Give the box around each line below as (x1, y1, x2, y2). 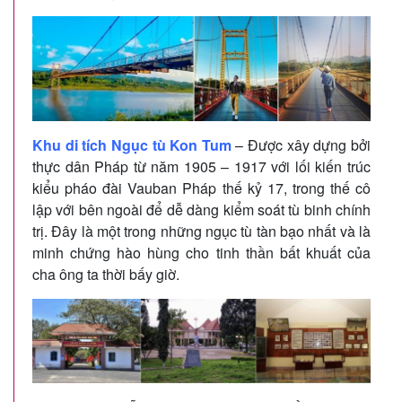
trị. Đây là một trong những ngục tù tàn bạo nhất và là (32, 220, 371, 241)
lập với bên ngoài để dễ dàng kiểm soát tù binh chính (32, 198, 371, 220)
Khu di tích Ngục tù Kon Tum (32, 134, 232, 155)
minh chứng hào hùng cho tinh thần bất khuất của (32, 241, 371, 263)
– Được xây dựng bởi (231, 134, 371, 155)
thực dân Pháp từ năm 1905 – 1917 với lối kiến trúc (32, 155, 371, 177)
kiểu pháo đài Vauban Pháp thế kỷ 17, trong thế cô (32, 177, 371, 198)
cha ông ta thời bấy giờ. (32, 263, 179, 284)
